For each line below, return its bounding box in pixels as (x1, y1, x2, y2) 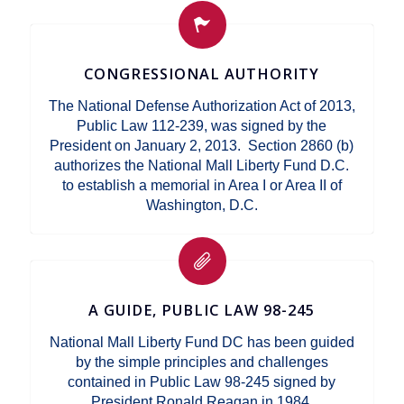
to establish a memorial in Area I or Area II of (61, 178, 342, 193)
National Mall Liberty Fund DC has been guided (49, 335, 354, 350)
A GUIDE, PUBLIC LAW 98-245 (88, 300, 316, 320)
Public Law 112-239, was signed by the (77, 118, 327, 133)
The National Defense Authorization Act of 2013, (48, 98, 355, 114)
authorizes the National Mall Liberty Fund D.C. (54, 158, 350, 173)
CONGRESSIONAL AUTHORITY (84, 64, 320, 84)
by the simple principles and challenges (75, 354, 328, 370)
